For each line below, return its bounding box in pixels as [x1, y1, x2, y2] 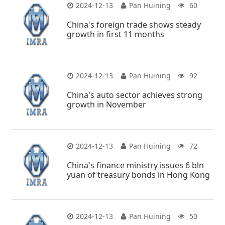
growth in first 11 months [67, 28, 165, 40]
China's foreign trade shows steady [67, 19, 201, 30]
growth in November [67, 98, 147, 110]
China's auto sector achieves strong [67, 89, 203, 100]
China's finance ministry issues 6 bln [67, 159, 204, 171]
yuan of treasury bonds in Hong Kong [67, 169, 210, 180]
